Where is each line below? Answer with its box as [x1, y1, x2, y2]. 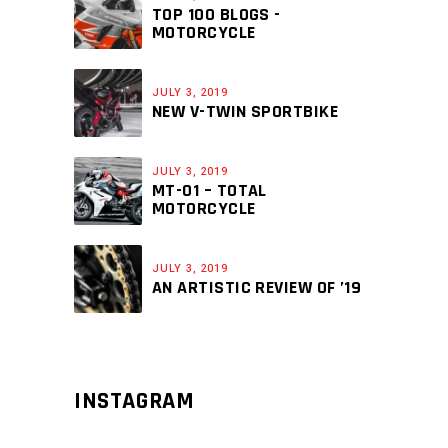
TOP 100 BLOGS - [152, 2, 281, 26]
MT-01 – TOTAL [152, 178, 267, 202]
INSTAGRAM [74, 385, 195, 416]
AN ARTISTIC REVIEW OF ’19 [152, 275, 362, 299]
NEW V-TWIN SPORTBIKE [152, 99, 338, 123]
